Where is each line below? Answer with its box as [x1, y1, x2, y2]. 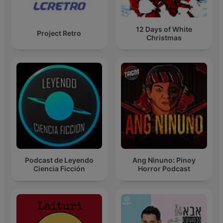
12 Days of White [135, 24, 192, 33]
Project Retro [37, 29, 82, 38]
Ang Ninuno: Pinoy [132, 156, 196, 165]
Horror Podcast [137, 164, 190, 173]
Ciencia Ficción [33, 164, 85, 173]
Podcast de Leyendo [24, 156, 94, 165]
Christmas [146, 33, 182, 42]
